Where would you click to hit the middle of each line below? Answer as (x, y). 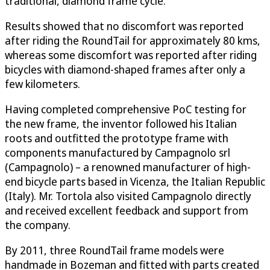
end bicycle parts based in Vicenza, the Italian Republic (135, 181)
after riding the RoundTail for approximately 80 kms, (133, 40)
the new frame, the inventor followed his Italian (121, 123)
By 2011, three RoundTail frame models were (115, 250)
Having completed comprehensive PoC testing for (126, 109)
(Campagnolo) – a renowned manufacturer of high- (128, 167)
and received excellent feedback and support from (127, 210)
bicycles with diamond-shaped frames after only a (125, 69)
